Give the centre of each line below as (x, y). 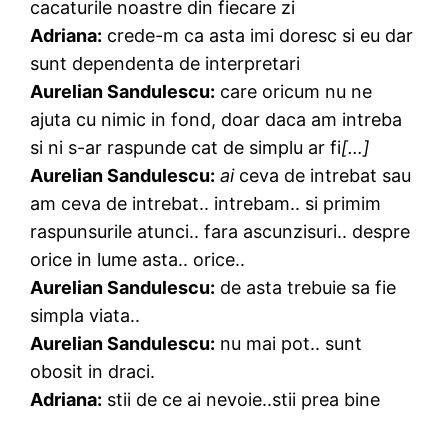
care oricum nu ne (294, 91)
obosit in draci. (93, 371)
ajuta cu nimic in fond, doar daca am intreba (216, 119)
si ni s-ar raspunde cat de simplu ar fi (186, 147)
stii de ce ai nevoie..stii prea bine (241, 399)
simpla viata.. (85, 315)
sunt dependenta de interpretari (165, 63)
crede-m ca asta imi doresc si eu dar (258, 35)
